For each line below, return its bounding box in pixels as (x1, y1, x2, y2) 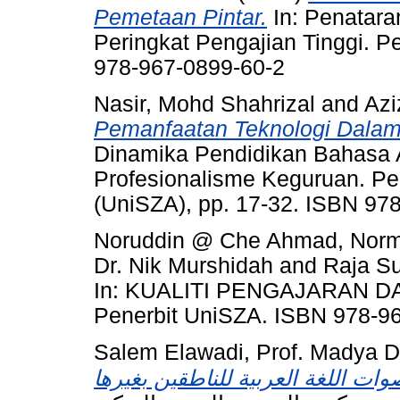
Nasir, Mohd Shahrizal (94, 92, 315, 117)
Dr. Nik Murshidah (94, 253, 273, 278)
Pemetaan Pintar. (94, 5, 267, 30)
